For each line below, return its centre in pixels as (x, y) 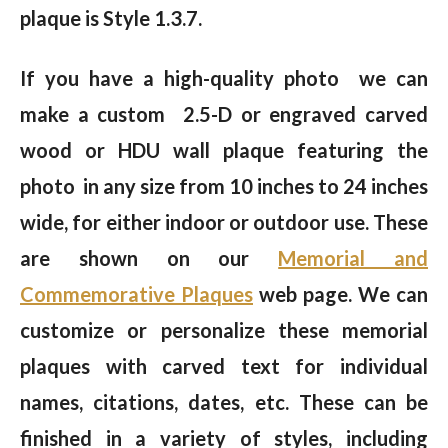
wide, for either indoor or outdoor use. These (224, 222)
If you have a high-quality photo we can (224, 78)
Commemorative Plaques (136, 294)
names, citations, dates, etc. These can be (224, 402)
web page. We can (340, 294)
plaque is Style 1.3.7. (113, 18)
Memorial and (353, 258)
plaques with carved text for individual (224, 366)
